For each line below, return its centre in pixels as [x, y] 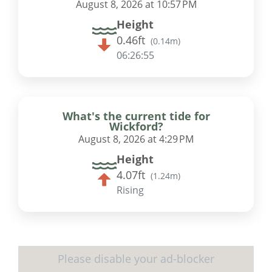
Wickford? [136, 126]
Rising [130, 190]
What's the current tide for [136, 116]
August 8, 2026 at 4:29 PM [136, 139]
